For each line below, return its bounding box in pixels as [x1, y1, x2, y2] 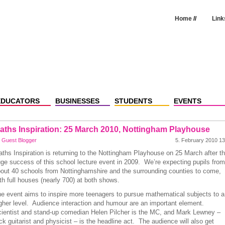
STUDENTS [114, 97, 152, 105]
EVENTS [173, 97, 201, 105]
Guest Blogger [1, 137, 37, 143]
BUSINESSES [55, 97, 99, 105]
